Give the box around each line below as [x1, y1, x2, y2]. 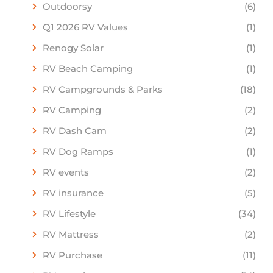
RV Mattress [42, 228, 99, 240]
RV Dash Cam [42, 124, 107, 136]
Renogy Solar [42, 41, 104, 54]
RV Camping [42, 104, 101, 116]
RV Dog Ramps [42, 145, 113, 157]
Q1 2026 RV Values [42, 21, 128, 33]
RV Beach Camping [42, 62, 133, 74]
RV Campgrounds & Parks [42, 83, 163, 95]
